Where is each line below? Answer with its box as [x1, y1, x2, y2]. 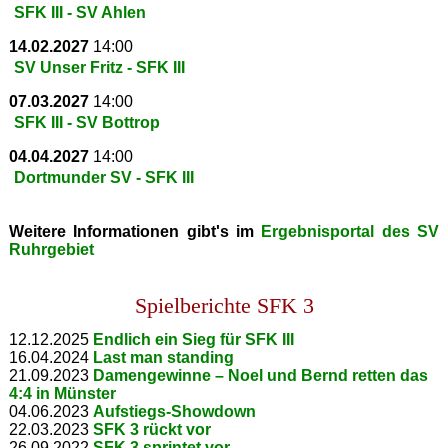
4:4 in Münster [8, 385, 116, 403]
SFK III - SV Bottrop [13, 113, 160, 131]
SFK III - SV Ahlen [13, 3, 146, 21]
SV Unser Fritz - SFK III [13, 58, 185, 76]
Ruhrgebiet [8, 240, 94, 258]
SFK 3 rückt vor [92, 421, 211, 439]
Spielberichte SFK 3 [134, 293, 314, 319]
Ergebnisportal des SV [261, 222, 440, 240]
